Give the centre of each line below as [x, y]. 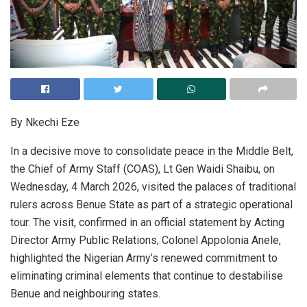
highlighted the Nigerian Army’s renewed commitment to [144, 258]
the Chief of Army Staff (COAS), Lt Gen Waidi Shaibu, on [143, 169]
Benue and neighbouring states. [85, 293]
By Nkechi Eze [45, 122]
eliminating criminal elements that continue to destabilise [147, 275]
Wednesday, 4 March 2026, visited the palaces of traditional [153, 186]
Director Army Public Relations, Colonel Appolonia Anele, [146, 240]
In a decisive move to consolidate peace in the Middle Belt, [152, 151]
